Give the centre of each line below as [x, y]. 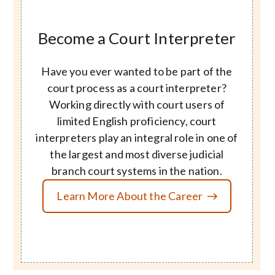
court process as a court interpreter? [137, 88]
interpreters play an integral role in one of [137, 138]
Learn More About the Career [130, 196]
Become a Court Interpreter [137, 38]
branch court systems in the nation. [137, 171]
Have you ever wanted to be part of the [137, 72]
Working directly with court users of [137, 105]
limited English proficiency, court [137, 121]
